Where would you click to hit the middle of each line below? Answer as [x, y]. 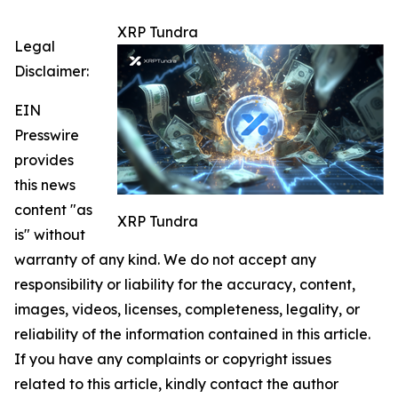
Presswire [47, 135]
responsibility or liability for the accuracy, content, [185, 284]
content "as [53, 209]
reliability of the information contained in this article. [192, 334]
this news [45, 184]
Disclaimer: [52, 71]
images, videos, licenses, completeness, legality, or [187, 309]
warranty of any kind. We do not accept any [165, 259]
